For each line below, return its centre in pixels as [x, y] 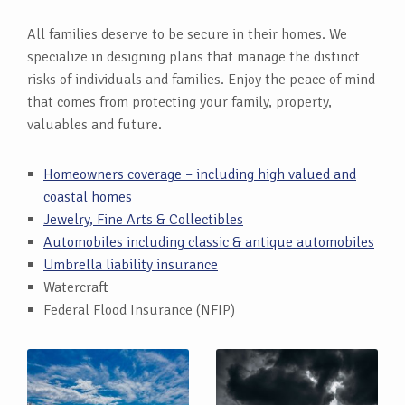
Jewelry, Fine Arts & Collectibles [143, 220]
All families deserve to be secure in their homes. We [187, 34]
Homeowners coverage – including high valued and [200, 174]
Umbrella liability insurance [131, 265]
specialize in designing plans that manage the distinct [193, 57]
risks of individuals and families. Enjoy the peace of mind [201, 80]
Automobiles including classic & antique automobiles [209, 242]
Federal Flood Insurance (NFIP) [139, 310]
